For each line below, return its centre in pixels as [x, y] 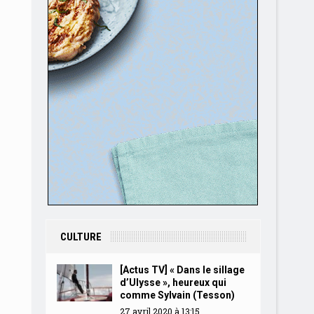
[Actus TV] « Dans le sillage [182, 270]
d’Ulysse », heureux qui [173, 282]
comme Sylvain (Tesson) [177, 295]
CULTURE [81, 237]
